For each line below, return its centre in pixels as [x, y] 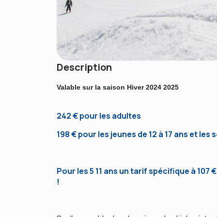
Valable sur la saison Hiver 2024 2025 [118, 87]
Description [84, 67]
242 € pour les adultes [99, 116]
